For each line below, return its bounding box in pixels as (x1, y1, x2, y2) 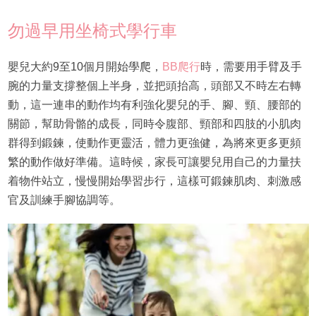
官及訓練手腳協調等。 (7, 194, 121, 207)
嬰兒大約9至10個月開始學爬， (7, 61, 162, 73)
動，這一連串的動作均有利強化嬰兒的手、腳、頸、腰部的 (7, 99, 301, 111)
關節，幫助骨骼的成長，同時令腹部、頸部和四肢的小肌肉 (7, 118, 301, 130)
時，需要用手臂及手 (200, 61, 302, 73)
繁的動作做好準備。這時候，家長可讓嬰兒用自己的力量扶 (7, 156, 301, 169)
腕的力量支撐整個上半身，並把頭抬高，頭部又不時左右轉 (7, 80, 301, 92)
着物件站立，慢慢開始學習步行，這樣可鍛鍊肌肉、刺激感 (7, 175, 301, 188)
